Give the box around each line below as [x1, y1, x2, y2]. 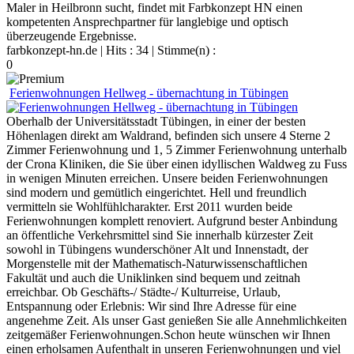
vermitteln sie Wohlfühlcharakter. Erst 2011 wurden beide [6, 199, 292, 213]
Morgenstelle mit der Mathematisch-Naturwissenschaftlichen [6, 256, 307, 270]
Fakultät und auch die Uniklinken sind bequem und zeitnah [6, 270, 300, 284]
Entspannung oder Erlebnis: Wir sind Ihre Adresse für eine [6, 299, 296, 313]
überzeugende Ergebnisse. [6, 28, 137, 43]
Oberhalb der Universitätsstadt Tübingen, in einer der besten [6, 114, 306, 128]
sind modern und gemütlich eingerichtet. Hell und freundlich [6, 185, 307, 199]
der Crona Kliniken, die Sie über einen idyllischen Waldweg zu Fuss [6, 156, 347, 171]
